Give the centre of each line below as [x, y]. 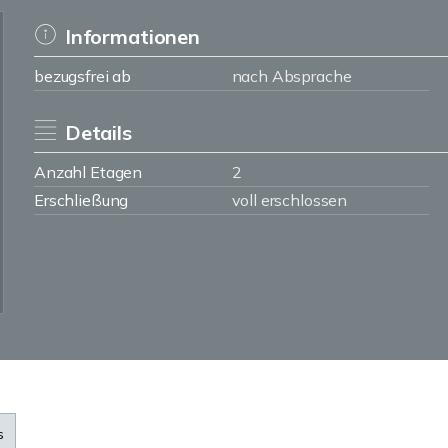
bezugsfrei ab [83, 76]
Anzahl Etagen [88, 172]
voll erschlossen [289, 200]
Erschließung [81, 200]
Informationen [132, 36]
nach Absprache [291, 76]
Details [98, 132]
